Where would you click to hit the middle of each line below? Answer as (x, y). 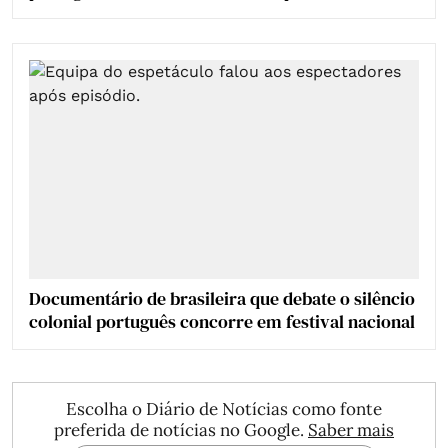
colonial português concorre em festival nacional (222, 322)
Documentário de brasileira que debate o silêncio (222, 299)
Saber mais (351, 430)
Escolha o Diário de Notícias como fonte (224, 409)
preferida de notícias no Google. (181, 430)
